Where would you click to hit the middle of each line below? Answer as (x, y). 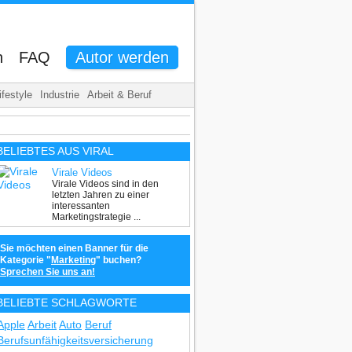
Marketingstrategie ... (96, 217)
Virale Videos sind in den (105, 184)
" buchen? (119, 260)
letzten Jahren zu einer (101, 195)
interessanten (81, 206)
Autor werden (122, 57)
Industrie (60, 95)
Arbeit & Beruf (119, 95)
